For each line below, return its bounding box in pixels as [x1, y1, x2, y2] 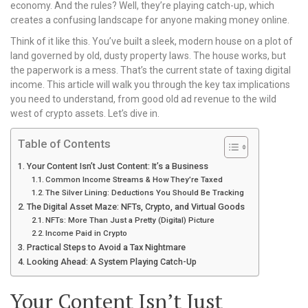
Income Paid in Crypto [45, 228, 128, 238]
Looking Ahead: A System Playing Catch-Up [26, 256, 197, 267]
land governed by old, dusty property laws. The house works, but [10, 50, 286, 61]
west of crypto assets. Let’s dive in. [10, 108, 159, 119]
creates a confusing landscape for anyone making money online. [10, 14, 289, 25]
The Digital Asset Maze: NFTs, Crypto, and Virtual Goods [26, 201, 245, 212]
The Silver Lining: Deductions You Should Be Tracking [45, 188, 245, 197]
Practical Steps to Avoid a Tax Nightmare [26, 242, 186, 252]
